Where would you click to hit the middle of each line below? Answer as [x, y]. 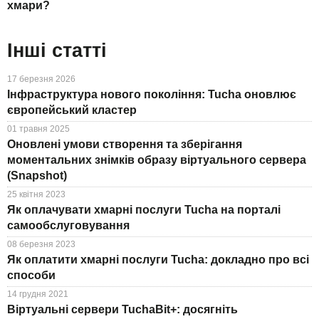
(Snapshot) [37, 175]
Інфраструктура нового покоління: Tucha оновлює [152, 94]
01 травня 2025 [38, 129]
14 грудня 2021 [38, 294]
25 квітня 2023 [36, 194]
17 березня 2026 [41, 79]
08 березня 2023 [41, 244]
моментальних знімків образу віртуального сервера [157, 159]
